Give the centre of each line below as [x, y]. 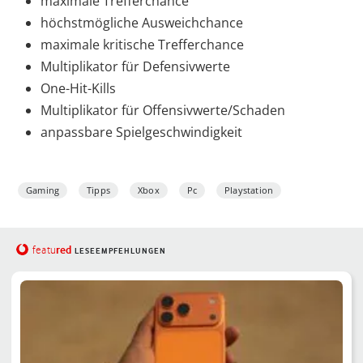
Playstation [249, 190]
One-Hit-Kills [78, 88]
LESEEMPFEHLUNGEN [120, 250]
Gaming [43, 190]
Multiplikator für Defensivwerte [135, 66]
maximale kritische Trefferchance [142, 44]
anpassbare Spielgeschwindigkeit [141, 132]
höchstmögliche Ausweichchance [142, 22]
